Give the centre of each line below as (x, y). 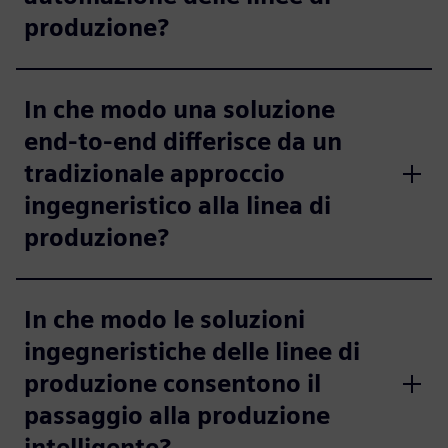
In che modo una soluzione (179, 109)
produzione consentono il (172, 383)
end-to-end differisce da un (183, 141)
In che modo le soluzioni (164, 319)
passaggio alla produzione (177, 415)
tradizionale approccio (154, 173)
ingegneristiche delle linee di (192, 351)
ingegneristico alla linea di (177, 205)
